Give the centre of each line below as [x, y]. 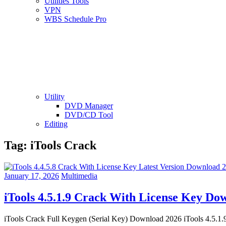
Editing [56, 124]
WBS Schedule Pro [75, 19]
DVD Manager [89, 106]
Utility [54, 97]
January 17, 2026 [32, 176]
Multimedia [79, 176]
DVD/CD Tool [89, 115]
